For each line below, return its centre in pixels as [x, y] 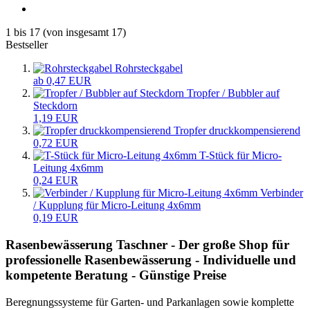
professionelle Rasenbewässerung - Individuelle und [151, 259]
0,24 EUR [56, 181]
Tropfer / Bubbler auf [233, 93]
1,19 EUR [56, 118]
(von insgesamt [76, 33]
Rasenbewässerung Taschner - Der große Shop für [147, 244]
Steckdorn [55, 106]
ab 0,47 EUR [62, 81]
